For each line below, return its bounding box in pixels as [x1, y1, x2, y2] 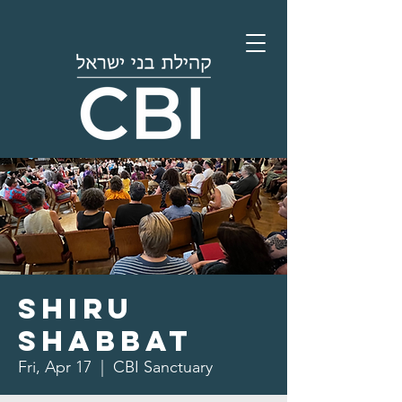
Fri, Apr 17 [18, 357, 92, 377]
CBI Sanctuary [113, 357, 213, 377]
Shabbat [18, 323, 193, 359]
